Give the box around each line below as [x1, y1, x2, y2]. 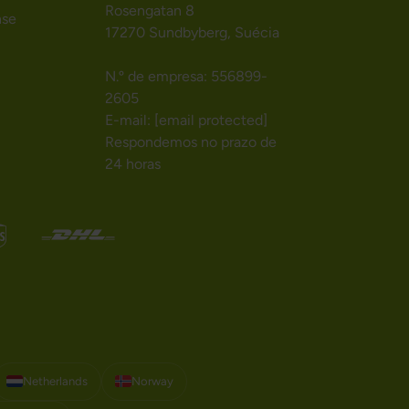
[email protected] [153, 110, 267, 129]
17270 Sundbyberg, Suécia [104, 23, 279, 41]
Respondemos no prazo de [104, 132, 277, 151]
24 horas [104, 154, 161, 173]
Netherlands [22, 373, 88, 388]
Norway [131, 373, 173, 388]
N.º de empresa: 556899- [104, 67, 267, 85]
